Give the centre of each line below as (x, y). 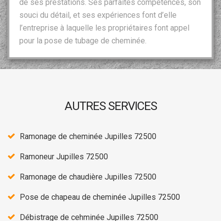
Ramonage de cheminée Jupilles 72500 (88, 136)
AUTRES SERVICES (110, 106)
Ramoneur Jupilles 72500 (64, 156)
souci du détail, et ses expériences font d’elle (98, 15)
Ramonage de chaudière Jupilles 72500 (88, 177)
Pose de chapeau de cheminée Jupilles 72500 (100, 197)
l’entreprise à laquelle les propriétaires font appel (104, 28)
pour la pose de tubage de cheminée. (83, 40)
